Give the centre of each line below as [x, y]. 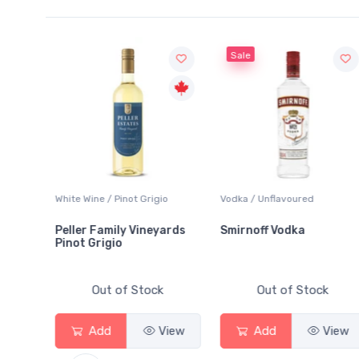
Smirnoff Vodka [226, 231]
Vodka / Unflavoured [230, 199]
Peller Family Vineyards [84, 231]
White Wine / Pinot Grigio [75, 199]
